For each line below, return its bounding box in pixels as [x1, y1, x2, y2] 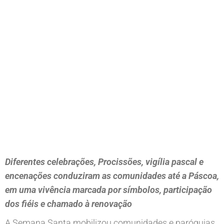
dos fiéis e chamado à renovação [5, 198, 132, 209]
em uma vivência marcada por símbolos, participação [5, 184, 212, 195]
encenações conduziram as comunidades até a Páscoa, [5, 170, 219, 181]
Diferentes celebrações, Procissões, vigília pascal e [5, 156, 203, 167]
